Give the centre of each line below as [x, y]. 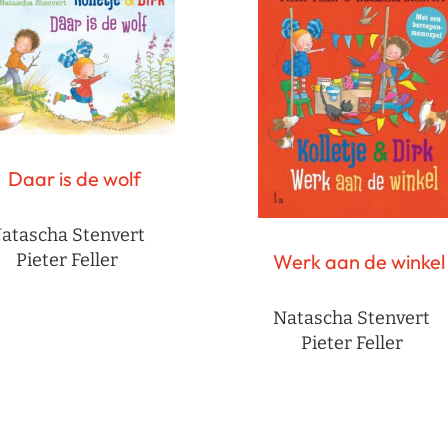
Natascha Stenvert [351, 318]
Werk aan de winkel [359, 262]
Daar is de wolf [74, 178]
